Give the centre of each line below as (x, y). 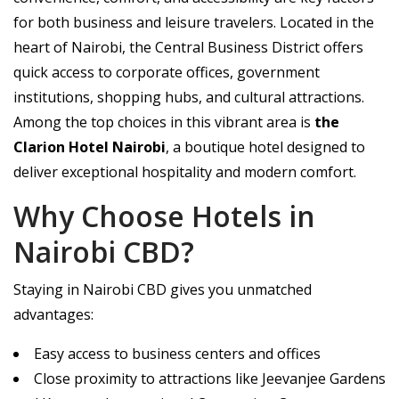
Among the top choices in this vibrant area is (164, 122)
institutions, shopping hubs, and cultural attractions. (189, 97)
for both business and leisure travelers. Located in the (194, 22)
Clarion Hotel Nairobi (90, 147)
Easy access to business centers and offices (177, 354)
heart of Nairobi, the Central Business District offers (188, 47)
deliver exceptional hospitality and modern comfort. (185, 172)
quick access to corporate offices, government (167, 72)
